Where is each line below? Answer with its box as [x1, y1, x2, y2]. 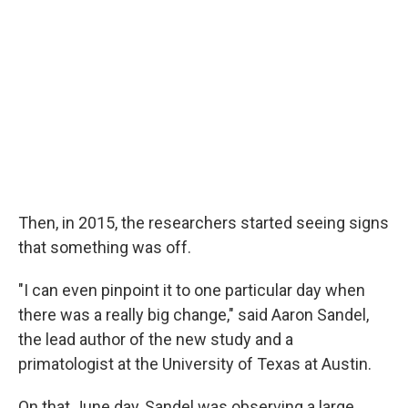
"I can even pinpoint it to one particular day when [18, 280, 365, 300]
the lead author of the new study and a [18, 329, 293, 349]
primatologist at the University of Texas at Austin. [18, 353, 372, 373]
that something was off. [18, 237, 191, 257]
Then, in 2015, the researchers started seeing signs [18, 212, 389, 232]
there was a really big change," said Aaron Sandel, [18, 304, 369, 324]
